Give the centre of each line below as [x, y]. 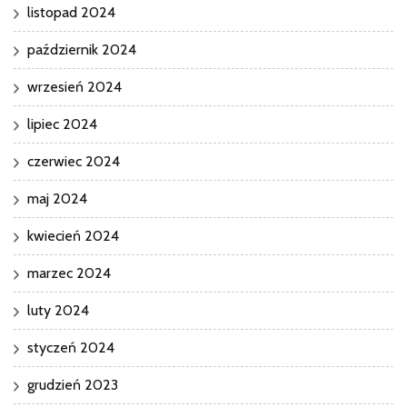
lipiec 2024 [62, 124]
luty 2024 [58, 310]
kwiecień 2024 [73, 235]
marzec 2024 [69, 273]
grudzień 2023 [73, 384]
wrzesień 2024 [74, 86]
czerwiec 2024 [74, 161]
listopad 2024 [71, 12]
